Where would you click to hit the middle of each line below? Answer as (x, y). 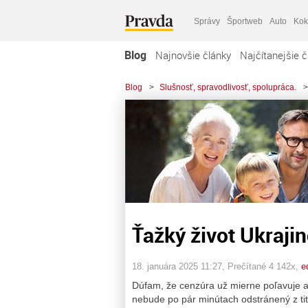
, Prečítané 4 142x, (262, 266)
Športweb (245, 21)
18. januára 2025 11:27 (177, 266)
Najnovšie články (193, 55)
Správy (207, 21)
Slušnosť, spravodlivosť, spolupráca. (228, 87)
